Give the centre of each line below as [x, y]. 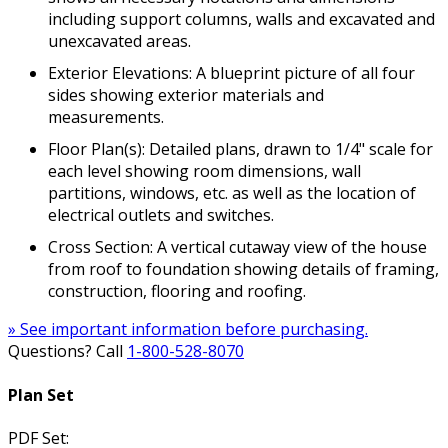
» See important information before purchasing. [188, 329]
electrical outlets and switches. [161, 215]
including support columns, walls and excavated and [241, 19]
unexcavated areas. [119, 41]
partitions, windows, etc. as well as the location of [232, 193]
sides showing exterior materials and [186, 95]
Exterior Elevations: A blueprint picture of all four [231, 73]
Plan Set [41, 394]
